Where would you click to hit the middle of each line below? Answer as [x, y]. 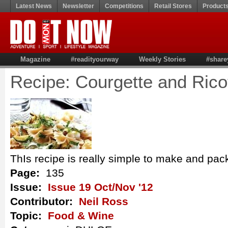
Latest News [34, 6]
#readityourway [95, 59]
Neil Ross [104, 201]
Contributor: [45, 201]
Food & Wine [81, 216]
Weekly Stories [162, 59]
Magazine [35, 59]
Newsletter [78, 6]
